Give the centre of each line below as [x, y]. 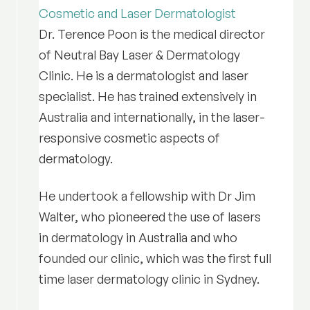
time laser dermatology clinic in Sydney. [149, 279]
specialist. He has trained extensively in [147, 96]
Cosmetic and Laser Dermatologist [137, 13]
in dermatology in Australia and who [138, 237]
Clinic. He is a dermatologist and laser [143, 75]
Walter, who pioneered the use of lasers [149, 216]
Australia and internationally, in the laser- [152, 117]
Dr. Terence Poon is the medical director [152, 34]
